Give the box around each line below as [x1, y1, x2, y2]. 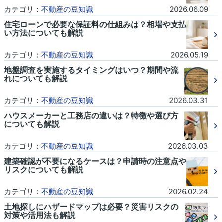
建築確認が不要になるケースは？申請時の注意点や [4, 156, 186, 166]
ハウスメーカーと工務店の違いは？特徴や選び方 [4, 111, 178, 121]
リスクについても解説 [4, 165, 83, 175]
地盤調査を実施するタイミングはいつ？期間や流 [4, 65, 178, 75]
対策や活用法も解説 [4, 210, 75, 221]
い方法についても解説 [4, 28, 83, 38]
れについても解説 [4, 73, 67, 84]
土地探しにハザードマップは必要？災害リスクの [4, 202, 178, 212]
